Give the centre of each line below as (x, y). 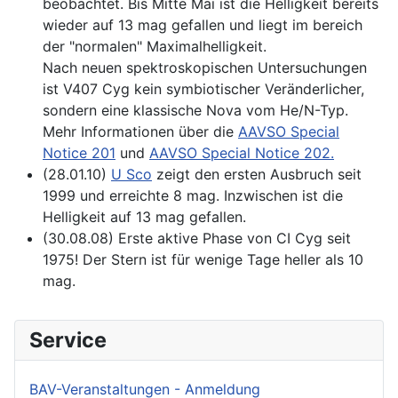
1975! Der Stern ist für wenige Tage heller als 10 (203, 260)
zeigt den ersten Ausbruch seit (257, 175)
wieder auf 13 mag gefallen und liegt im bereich (203, 25)
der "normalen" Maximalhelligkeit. (155, 47)
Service (68, 340)
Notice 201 (79, 153)
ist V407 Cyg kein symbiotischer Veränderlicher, (203, 89)
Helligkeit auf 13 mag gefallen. (144, 217)
